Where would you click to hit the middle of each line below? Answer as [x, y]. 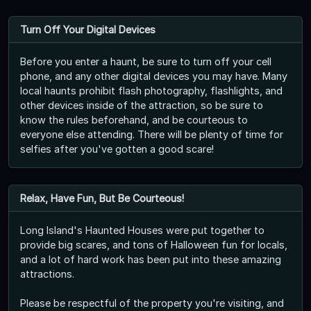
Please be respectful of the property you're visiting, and [152, 303]
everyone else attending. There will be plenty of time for [152, 134]
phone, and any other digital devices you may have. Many [154, 76]
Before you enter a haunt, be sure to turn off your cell [146, 61]
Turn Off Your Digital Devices [88, 29]
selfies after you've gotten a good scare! [117, 149]
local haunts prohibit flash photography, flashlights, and [151, 90]
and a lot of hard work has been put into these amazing [151, 259]
